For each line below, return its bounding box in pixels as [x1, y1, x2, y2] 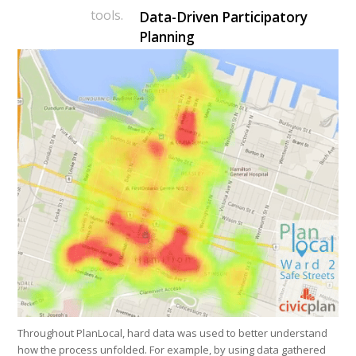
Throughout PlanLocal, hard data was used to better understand [17, 325, 328, 340]
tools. [91, 6, 124, 25]
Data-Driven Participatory [139, 8, 308, 27]
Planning [139, 28, 195, 47]
